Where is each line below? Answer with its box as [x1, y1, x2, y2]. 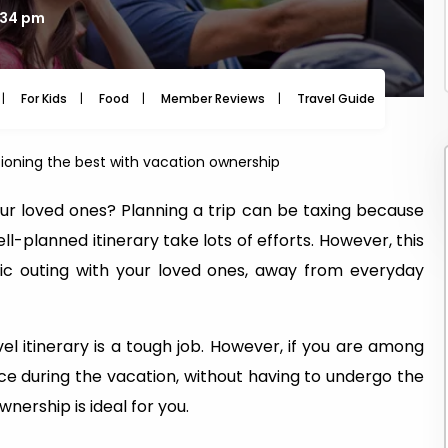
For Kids [21, 90, 67, 107]
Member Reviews [161, 90, 265, 107]
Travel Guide [297, 90, 375, 107]
